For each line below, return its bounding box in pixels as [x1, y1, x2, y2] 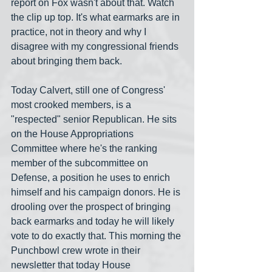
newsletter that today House [11, 259, 133, 270]
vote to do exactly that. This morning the [11, 230, 183, 241]
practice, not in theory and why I [11, 26, 149, 37]
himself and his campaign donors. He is [11, 186, 183, 197]
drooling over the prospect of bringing [11, 201, 173, 212]
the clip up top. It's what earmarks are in [11, 12, 182, 22]
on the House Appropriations [11, 128, 136, 139]
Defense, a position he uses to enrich [11, 172, 172, 183]
